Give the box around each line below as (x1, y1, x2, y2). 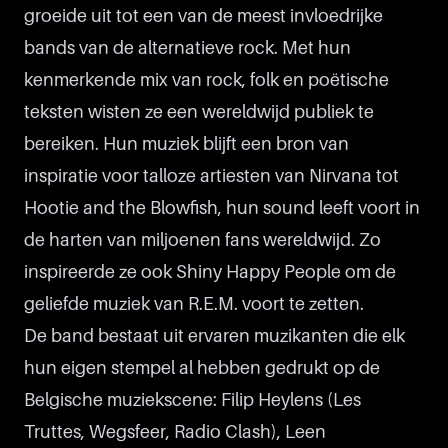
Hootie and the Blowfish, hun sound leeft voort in (24, 198, 420, 218)
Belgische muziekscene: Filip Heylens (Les (24, 390, 361, 410)
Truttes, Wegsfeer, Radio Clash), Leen (24, 422, 326, 442)
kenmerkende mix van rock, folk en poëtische (24, 70, 389, 90)
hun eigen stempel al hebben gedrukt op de (24, 358, 380, 378)
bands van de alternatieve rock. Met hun (24, 38, 351, 58)
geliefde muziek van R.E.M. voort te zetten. (24, 294, 364, 314)
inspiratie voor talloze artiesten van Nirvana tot (24, 166, 399, 186)
